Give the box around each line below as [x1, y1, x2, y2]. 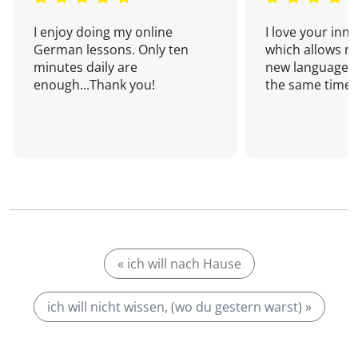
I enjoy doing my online [34, 23, 173, 41]
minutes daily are [34, 58, 137, 76]
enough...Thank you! [34, 76, 155, 93]
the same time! [265, 76, 355, 93]
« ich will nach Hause [117, 255, 241, 272]
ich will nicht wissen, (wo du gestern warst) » [46, 298, 312, 316]
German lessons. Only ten [34, 41, 189, 58]
